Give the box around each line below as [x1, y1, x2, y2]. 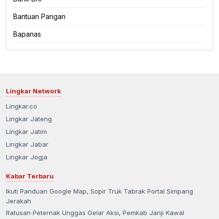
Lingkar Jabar [6, 140, 48, 148]
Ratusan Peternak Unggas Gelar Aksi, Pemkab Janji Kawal [6, 208, 184, 217]
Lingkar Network [6, 87, 61, 95]
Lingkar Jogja [6, 153, 47, 161]
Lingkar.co [6, 102, 37, 110]
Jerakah [6, 197, 31, 205]
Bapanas [13, 29, 41, 38]
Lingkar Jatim [6, 127, 47, 135]
